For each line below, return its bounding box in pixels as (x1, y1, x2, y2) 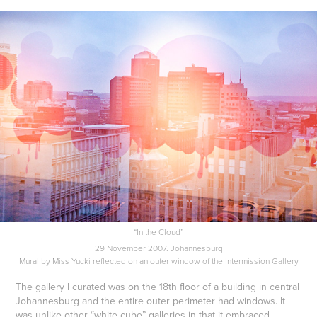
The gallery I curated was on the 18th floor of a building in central (16, 279, 300, 294)
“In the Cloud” (134, 225, 183, 238)
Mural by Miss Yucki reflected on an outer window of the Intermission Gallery (18, 254, 299, 267)
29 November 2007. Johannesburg (94, 241, 223, 254)
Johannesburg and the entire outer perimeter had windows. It (16, 293, 286, 308)
